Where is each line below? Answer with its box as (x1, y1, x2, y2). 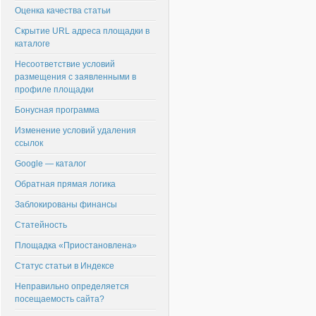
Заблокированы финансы (15, 200, 117, 209)
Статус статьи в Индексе (15, 261, 114, 271)
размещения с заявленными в (15, 72, 136, 82)
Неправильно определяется (15, 281, 129, 291)
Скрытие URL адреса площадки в (15, 26, 150, 36)
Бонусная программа (15, 105, 99, 115)
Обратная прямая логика (15, 179, 116, 189)
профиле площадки (15, 85, 94, 95)
